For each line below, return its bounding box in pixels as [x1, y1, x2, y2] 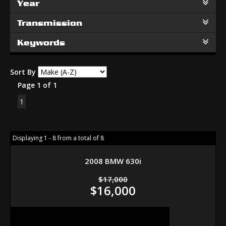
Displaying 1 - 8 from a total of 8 [13, 134, 104, 142]
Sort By [10, 67, 36, 77]
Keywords [17, 37, 65, 47]
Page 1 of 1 [18, 80, 57, 90]
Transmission [17, 18, 82, 28]
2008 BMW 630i [85, 156, 141, 166]
